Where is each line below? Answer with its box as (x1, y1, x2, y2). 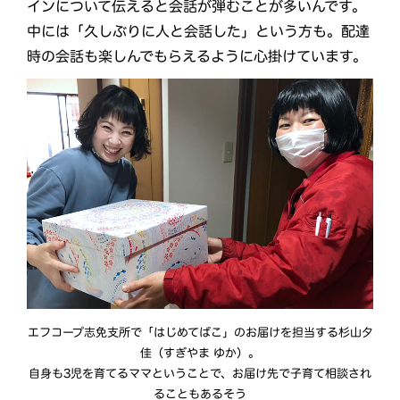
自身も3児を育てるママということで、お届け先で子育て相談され (28, 367, 371, 379)
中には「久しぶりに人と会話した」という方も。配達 (26, 23, 370, 38)
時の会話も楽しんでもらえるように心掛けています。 (26, 48, 367, 63)
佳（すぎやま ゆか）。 (140, 346, 261, 359)
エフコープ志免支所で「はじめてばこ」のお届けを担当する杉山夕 (27, 326, 373, 338)
